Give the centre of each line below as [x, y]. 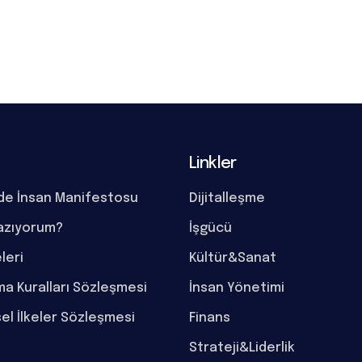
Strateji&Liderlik [242, 348]
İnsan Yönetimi [237, 288]
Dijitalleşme [227, 198]
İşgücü [210, 228]
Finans [210, 318]
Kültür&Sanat [233, 258]
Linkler [213, 164]
